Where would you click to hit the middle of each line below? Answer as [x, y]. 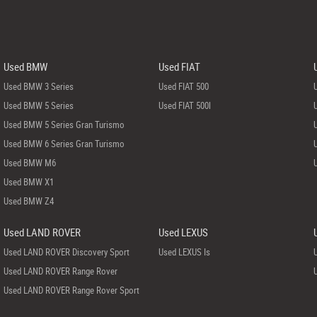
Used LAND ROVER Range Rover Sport [71, 290]
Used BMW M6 [29, 163]
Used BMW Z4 [28, 201]
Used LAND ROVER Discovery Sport [66, 252]
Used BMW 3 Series [38, 86]
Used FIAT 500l [184, 105]
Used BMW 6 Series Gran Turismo [64, 144]
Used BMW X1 [28, 182]
